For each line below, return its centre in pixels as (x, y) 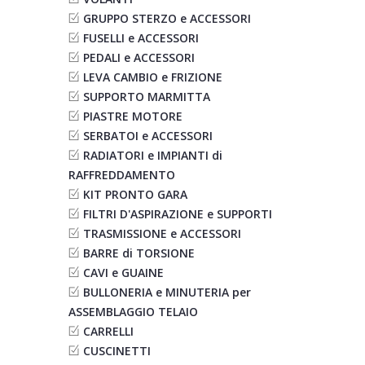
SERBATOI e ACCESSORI (147, 136)
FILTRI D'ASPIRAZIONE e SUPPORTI (177, 214)
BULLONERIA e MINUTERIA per (167, 292)
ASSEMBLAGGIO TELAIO (133, 312)
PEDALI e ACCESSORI (139, 57)
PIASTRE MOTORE (132, 116)
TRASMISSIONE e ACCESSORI (162, 233)
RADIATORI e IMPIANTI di (152, 155)
